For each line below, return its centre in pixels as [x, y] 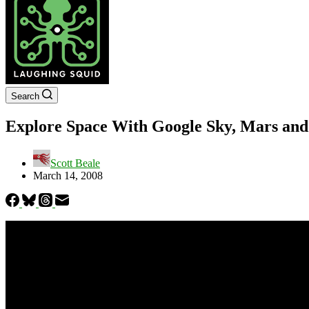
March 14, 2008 [68, 175]
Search [25, 96]
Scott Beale [75, 163]
